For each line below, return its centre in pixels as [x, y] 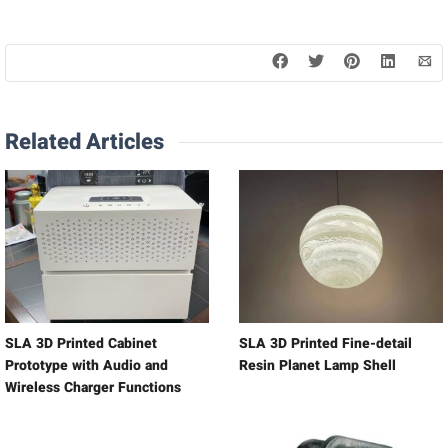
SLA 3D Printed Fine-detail [325, 343]
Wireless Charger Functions [93, 387]
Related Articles [84, 142]
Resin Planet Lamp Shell [317, 365]
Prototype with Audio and [86, 365]
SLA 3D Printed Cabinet [81, 343]
